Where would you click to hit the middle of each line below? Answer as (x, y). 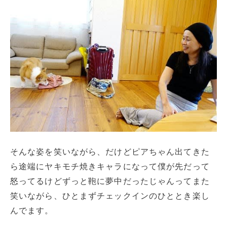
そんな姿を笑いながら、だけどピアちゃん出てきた (110, 152)
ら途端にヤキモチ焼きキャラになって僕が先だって (110, 167)
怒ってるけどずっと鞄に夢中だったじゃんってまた (110, 181)
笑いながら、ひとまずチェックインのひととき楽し (110, 196)
